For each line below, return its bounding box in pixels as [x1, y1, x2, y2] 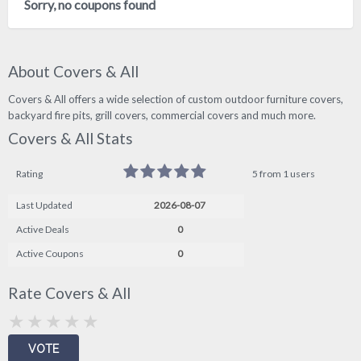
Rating [16, 168, 43, 180]
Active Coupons [16, 247, 84, 260]
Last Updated [16, 199, 73, 212]
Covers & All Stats [8, 128, 133, 147]
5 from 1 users [252, 168, 315, 180]
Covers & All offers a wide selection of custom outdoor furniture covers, [8, 92, 343, 106]
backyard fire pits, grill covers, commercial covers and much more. [8, 108, 316, 122]
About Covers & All [8, 62, 139, 81]
